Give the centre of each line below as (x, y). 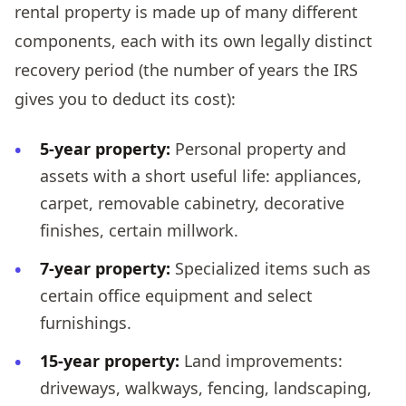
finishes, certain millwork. (139, 231)
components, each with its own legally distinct (193, 41)
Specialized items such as (271, 269)
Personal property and (258, 149)
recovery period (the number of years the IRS (186, 70)
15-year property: (110, 361)
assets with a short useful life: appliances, (201, 176)
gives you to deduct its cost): (125, 99)
